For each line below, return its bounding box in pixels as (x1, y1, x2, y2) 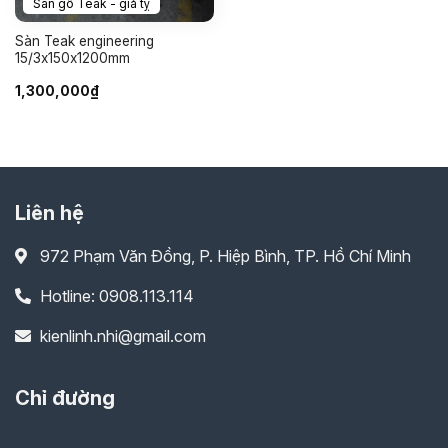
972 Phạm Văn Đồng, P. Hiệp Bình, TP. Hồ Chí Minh (40, 245, 411, 266)
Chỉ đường (15, 385, 115, 410)
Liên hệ (15, 200, 84, 225)
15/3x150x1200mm (14, 50, 130, 67)
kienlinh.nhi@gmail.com (40, 325, 206, 346)
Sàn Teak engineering (14, 33, 154, 50)
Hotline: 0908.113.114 (40, 285, 194, 306)
